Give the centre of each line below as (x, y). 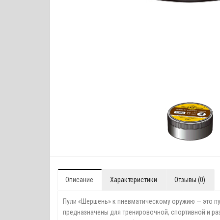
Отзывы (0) (190, 179)
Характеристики (134, 179)
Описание (79, 179)
